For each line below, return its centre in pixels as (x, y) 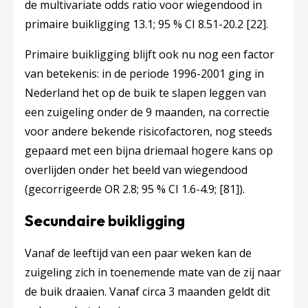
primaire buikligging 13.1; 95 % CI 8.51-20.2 (135, 24)
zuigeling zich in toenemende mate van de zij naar (153, 272)
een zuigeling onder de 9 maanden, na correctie (147, 112)
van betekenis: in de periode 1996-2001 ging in (144, 74)
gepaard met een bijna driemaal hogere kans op (149, 151)
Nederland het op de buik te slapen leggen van (145, 93)
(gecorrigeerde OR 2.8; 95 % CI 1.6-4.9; (122, 189)
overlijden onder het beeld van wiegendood (136, 170)
